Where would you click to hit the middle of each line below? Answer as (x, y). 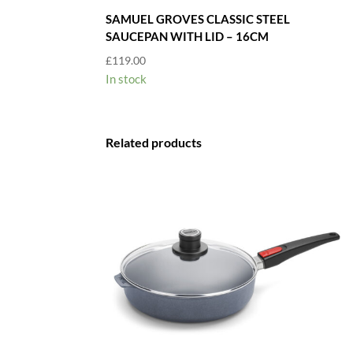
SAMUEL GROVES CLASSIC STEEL (198, 19)
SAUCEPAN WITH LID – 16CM (188, 37)
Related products (154, 142)
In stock (126, 78)
